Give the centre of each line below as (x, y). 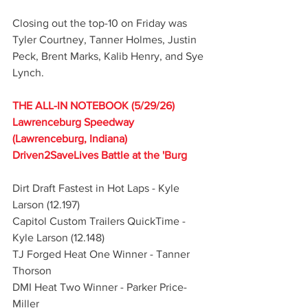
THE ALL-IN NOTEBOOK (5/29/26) (93, 106)
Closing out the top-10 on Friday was (101, 23)
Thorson (32, 271)
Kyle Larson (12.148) (58, 238)
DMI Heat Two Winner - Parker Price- (100, 287)
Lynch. (28, 73)
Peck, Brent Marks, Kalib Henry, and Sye (109, 56)
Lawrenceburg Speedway (75, 122)
